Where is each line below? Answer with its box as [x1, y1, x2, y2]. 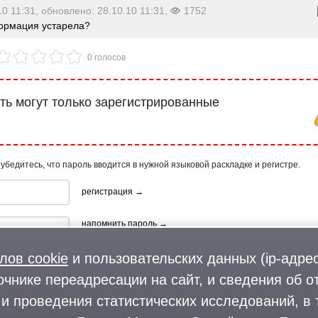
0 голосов [87, 52, 126, 62]
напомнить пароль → [81, 219, 168, 229]
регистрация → [81, 186, 143, 197]
